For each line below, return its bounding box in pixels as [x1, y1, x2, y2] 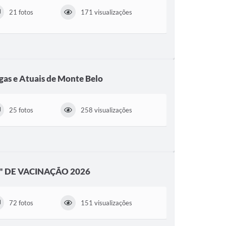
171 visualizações [81, 8, 133, 16]
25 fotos [9, 106, 33, 114]
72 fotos [9, 199, 33, 207]
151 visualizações [81, 199, 133, 207]
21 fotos [9, 8, 33, 16]
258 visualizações [81, 106, 133, 114]
